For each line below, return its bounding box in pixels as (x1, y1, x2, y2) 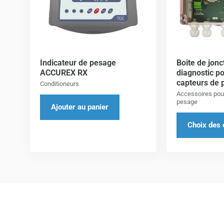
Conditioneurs (40, 79, 79, 87)
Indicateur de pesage (40, 57, 116, 67)
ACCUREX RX (40, 67, 87, 77)
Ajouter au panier (51, 102, 108, 112)
